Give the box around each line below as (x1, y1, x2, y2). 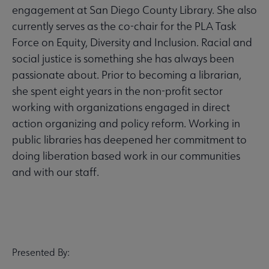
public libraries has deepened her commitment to (12, 132, 247, 147)
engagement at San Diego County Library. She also (12, 2, 257, 17)
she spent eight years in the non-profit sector (12, 83, 223, 98)
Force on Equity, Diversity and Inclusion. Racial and (12, 35, 252, 49)
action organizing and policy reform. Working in (12, 116, 240, 130)
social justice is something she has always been (12, 51, 234, 65)
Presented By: (12, 246, 70, 258)
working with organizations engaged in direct (12, 100, 230, 114)
